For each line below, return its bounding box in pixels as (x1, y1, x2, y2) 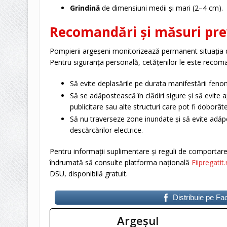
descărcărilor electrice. (69, 125, 143, 135)
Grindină (69, 3, 102, 13)
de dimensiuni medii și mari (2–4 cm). (101, 3, 223, 13)
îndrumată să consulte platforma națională (49, 158, 192, 168)
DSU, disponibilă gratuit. (49, 169, 128, 179)
